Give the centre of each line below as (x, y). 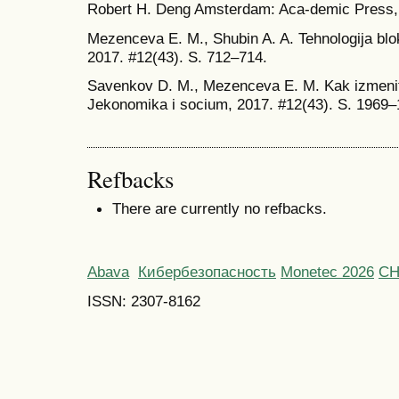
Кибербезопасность (207, 272)
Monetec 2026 (327, 272)
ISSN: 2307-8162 (144, 301)
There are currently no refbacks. (220, 209)
